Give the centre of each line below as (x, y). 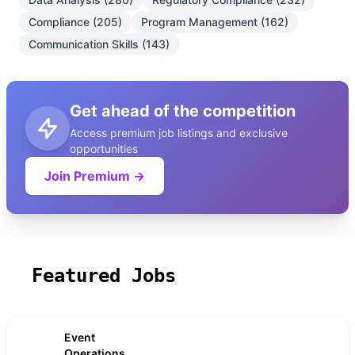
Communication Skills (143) (99, 44)
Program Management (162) (215, 22)
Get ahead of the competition (183, 111)
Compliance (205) (75, 22)
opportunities (104, 149)
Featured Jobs (104, 276)
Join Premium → (95, 176)
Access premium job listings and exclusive (179, 133)
